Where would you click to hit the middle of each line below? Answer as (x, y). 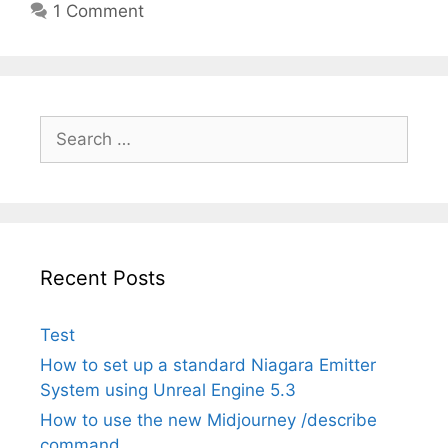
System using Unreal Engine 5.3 (168, 389)
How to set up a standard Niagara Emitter (208, 364)
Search (67, 126)
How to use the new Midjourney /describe (208, 419)
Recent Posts (102, 277)
